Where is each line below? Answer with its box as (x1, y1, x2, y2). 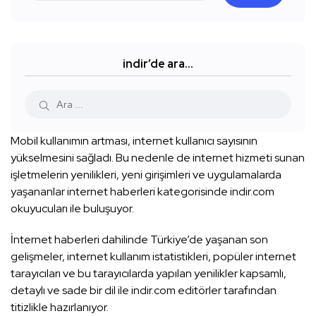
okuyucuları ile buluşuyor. (11, 200, 134, 216)
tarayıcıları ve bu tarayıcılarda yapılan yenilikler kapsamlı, (11, 265, 286, 281)
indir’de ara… (123, 56, 193, 71)
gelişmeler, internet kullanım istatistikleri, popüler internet (11, 248, 296, 264)
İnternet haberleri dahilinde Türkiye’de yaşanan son (11, 231, 268, 247)
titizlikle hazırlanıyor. (11, 299, 109, 315)
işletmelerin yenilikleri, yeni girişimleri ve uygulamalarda (11, 166, 281, 182)
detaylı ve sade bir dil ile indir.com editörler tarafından (11, 282, 276, 298)
